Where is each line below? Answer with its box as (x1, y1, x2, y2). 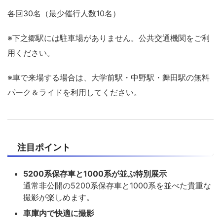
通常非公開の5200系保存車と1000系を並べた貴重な (23, 180, 211, 190)
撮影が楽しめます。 (23, 192, 94, 202)
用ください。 (7, 47, 55, 58)
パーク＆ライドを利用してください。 (7, 87, 142, 97)
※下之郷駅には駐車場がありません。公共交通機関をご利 (7, 33, 210, 43)
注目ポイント (17, 142, 71, 152)
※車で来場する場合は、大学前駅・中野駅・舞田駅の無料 (7, 72, 210, 82)
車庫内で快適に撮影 (23, 208, 94, 218)
